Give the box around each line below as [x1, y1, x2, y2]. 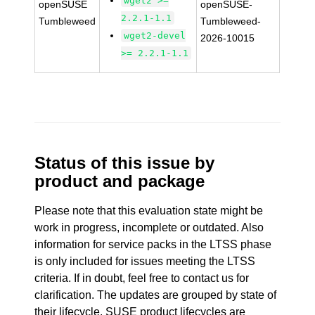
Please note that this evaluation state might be [34, 205, 264, 217]
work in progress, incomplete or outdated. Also [34, 221, 264, 233]
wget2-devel [124, 30, 186, 41]
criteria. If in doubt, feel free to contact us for [34, 272, 250, 284]
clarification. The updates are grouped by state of [34, 289, 277, 301]
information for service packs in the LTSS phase [34, 238, 272, 250]
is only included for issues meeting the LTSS [34, 255, 256, 267]
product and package [34, 172, 205, 191]
